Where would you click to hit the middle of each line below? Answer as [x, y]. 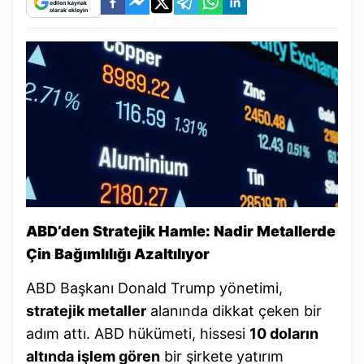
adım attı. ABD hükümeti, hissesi [138, 334]
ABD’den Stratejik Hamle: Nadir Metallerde [181, 232]
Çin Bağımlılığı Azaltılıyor [118, 254]
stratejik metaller [86, 311]
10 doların [284, 334]
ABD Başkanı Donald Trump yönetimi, [154, 288]
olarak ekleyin [69, 10]
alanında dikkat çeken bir [234, 311]
